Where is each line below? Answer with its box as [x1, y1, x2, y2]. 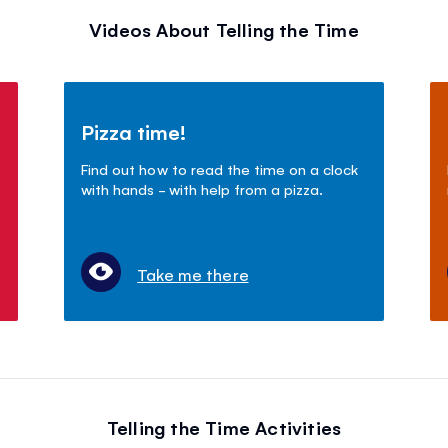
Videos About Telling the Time [89, 16, 359, 41]
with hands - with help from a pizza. [81, 178, 323, 198]
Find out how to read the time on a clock [81, 158, 358, 178]
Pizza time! [81, 117, 187, 145]
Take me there [137, 262, 249, 285]
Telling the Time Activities [106, 414, 342, 439]
